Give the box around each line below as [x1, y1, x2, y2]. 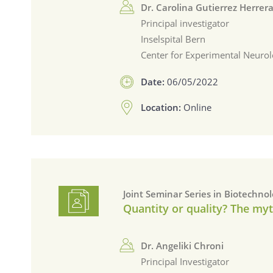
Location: [141, 101, 184, 114]
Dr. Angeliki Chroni [141, 239, 224, 252]
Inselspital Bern [141, 32, 206, 45]
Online [183, 101, 212, 114]
